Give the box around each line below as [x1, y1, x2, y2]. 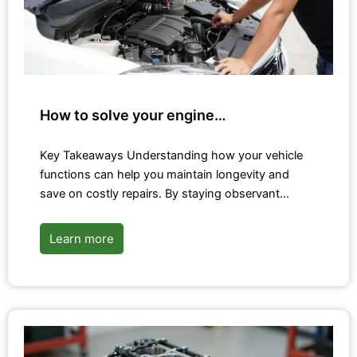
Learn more [49, 231, 114, 247]
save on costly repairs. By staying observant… [40, 186, 289, 202]
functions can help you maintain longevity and [40, 167, 289, 182]
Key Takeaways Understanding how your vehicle [40, 148, 303, 163]
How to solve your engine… [40, 107, 226, 124]
